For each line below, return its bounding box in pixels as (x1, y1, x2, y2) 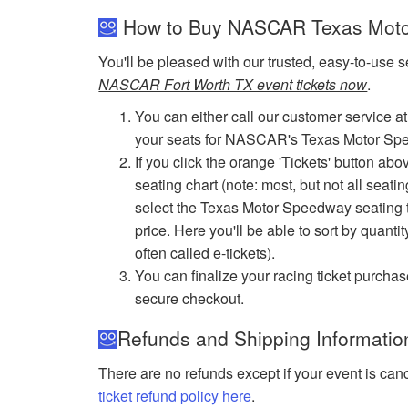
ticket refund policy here (98, 384, 252, 406)
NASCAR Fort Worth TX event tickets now (98, 73, 368, 95)
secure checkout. (135, 287, 245, 309)
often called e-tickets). (135, 241, 276, 263)
